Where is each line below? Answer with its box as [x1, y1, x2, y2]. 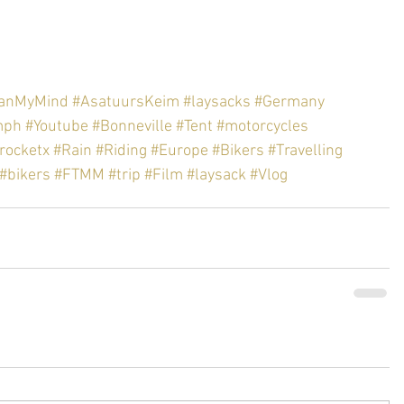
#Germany [254, 92, 325, 112]
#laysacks [183, 92, 251, 112]
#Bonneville [92, 116, 172, 136]
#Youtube [25, 116, 88, 136]
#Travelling [268, 141, 343, 161]
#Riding [96, 141, 147, 161]
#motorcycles [216, 116, 308, 136]
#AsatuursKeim [72, 92, 179, 112]
